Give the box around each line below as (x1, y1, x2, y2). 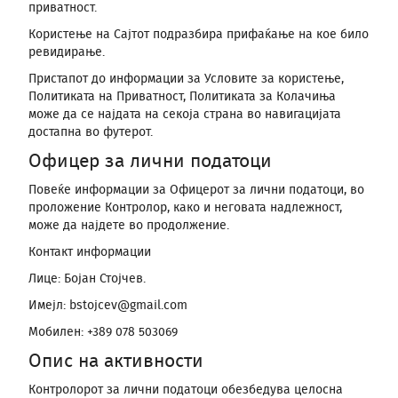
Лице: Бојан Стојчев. (28, 273, 146, 285)
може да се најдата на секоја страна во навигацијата (28, 108, 341, 121)
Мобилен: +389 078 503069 (28, 326, 178, 338)
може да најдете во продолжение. (28, 219, 229, 232)
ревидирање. (28, 46, 105, 59)
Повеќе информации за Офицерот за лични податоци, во (28, 184, 364, 196)
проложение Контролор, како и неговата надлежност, (28, 202, 342, 214)
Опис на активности (28, 352, 203, 370)
